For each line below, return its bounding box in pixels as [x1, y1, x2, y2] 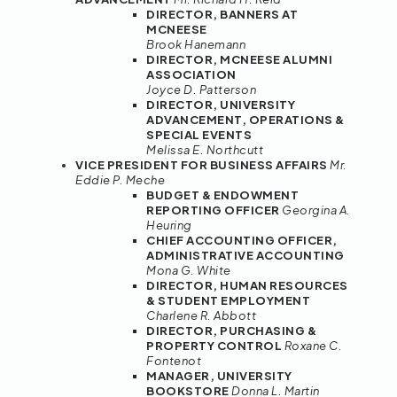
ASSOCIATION [146, 67, 237, 82]
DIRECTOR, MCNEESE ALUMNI [146, 52, 332, 67]
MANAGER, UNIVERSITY [146, 369, 292, 384]
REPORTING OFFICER [146, 203, 282, 218]
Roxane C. [284, 339, 342, 354]
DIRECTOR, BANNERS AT [146, 7, 298, 22]
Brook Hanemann [146, 37, 245, 52]
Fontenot [146, 354, 201, 369]
